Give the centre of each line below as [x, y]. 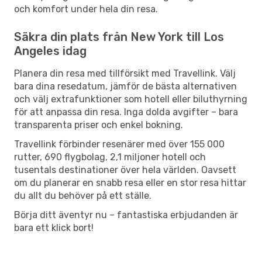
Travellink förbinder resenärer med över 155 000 [119, 144]
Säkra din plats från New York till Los [119, 37]
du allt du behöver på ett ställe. [83, 195]
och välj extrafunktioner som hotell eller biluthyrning [131, 99]
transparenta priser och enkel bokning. [99, 125]
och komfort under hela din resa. [86, 9]
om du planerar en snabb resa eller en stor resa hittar [130, 182]
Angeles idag [50, 51]
